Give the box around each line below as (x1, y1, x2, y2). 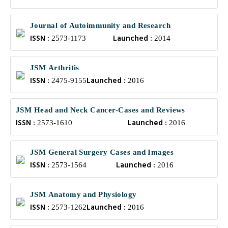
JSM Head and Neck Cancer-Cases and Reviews (16, 106, 185, 114)
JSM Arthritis (30, 64, 79, 72)
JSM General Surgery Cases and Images (30, 148, 174, 156)
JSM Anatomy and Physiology (30, 190, 137, 198)
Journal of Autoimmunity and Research (30, 21, 171, 30)
